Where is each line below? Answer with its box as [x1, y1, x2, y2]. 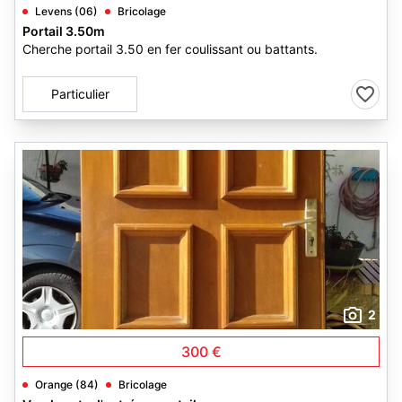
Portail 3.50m [22, 23, 105, 39]
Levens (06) [35, 4, 98, 18]
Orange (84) [35, 378, 99, 391]
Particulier [50, 86, 109, 101]
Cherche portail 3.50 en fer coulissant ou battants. [22, 41, 318, 57]
